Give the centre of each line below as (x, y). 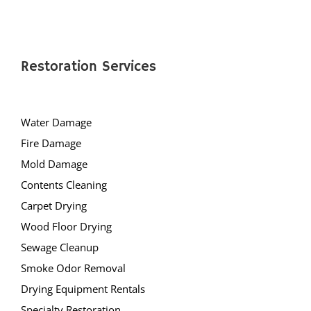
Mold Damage (54, 164)
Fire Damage (51, 143)
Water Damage (56, 123)
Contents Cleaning (64, 185)
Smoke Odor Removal (73, 268)
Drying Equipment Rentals (83, 289)
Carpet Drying (54, 206)
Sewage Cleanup (60, 247)
